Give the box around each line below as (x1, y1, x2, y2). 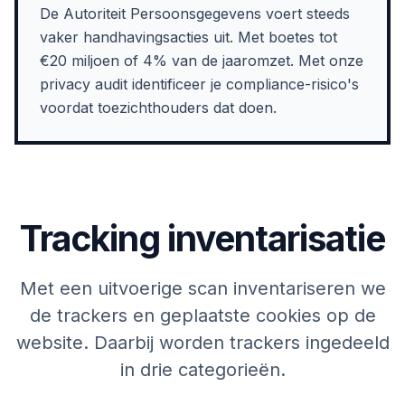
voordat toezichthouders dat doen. (40, 99, 277, 117)
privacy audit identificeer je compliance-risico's (40, 75, 359, 93)
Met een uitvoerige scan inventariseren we (19, 278, 386, 299)
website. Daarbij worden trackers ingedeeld (15, 332, 390, 353)
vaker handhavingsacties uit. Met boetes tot (40, 28, 337, 46)
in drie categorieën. (119, 359, 286, 381)
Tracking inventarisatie (19, 217, 386, 259)
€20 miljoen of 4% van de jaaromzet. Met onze (40, 52, 363, 70)
